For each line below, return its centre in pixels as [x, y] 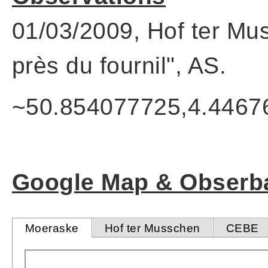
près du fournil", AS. [119, 66]
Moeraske [52, 228]
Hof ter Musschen [153, 228]
